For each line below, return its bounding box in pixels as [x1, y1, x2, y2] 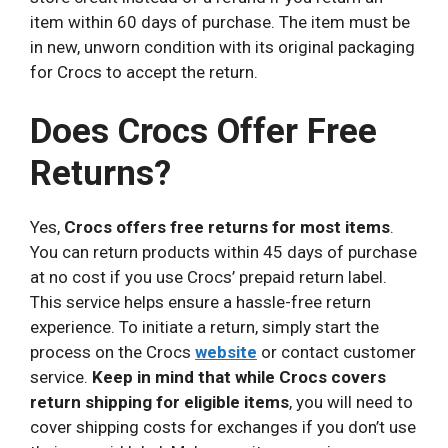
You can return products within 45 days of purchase [30, 241, 417, 262]
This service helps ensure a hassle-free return [30, 291, 371, 312]
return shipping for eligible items [30, 391, 289, 412]
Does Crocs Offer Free [30, 110, 377, 152]
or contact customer [257, 341, 416, 362]
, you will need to [289, 391, 413, 412]
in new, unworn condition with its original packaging [30, 37, 415, 58]
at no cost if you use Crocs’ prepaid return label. [30, 266, 387, 287]
